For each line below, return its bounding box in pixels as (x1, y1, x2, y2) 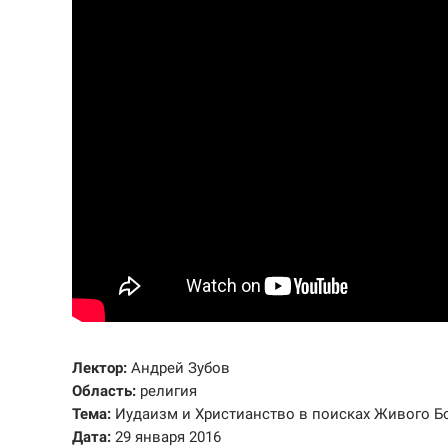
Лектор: (72, 359, 127, 378)
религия (136, 382, 197, 401)
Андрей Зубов (127, 359, 230, 378)
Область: (72, 382, 136, 401)
